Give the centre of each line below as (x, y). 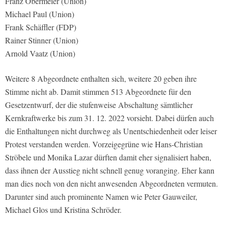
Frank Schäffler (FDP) (41, 27)
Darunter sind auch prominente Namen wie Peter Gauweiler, (101, 197)
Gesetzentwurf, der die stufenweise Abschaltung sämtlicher (99, 105)
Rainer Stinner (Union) (42, 40)
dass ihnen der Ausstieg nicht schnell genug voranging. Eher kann (110, 171)
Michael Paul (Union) (40, 14)
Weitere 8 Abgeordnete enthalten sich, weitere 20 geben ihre (101, 79)
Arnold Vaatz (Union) (40, 53)
